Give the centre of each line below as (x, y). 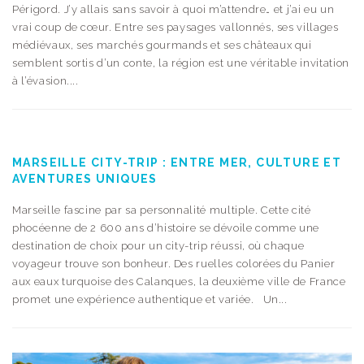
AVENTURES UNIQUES (85, 179)
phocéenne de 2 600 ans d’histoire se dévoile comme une (166, 228)
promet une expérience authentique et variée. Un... (150, 300)
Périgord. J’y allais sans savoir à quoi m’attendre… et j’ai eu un (173, 9)
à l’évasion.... (45, 80)
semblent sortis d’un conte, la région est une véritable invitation (181, 63)
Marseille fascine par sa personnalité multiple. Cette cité (162, 210)
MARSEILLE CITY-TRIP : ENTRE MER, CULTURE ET (177, 163)
